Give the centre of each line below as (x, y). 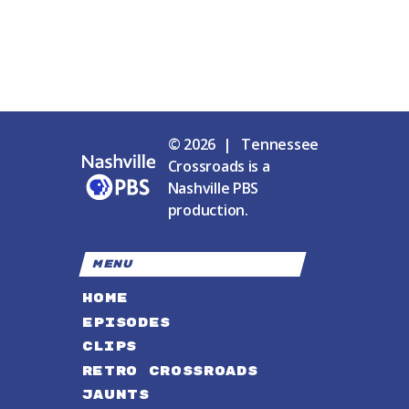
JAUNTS (115, 395)
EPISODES (126, 322)
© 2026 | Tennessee (243, 145)
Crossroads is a (219, 167)
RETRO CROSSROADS (170, 371)
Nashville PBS (213, 189)
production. (208, 210)
